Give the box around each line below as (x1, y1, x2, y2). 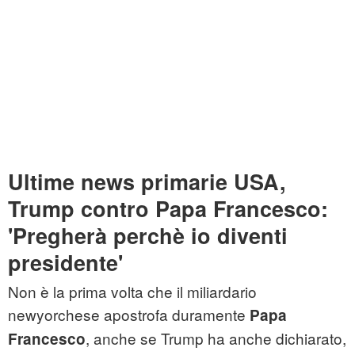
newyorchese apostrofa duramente (8, 303, 250, 326)
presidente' (8, 247, 123, 278)
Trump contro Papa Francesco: (8, 193, 328, 224)
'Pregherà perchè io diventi (8, 220, 288, 251)
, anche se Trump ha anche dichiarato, (86, 327, 346, 349)
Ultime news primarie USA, (8, 166, 286, 197)
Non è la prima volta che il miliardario (8, 281, 257, 303)
